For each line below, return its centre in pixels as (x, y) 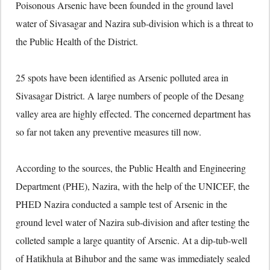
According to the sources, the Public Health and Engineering (131, 168)
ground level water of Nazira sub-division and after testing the (133, 222)
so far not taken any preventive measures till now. (108, 132)
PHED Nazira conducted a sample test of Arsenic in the (121, 204)
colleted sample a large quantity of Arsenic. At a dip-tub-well (131, 240)
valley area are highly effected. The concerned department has (133, 114)
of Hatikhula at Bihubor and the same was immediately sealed (133, 258)
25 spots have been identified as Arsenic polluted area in (122, 77)
